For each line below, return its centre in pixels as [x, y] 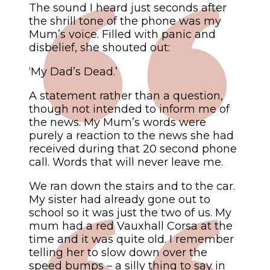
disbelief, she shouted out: [99, 48]
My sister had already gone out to [120, 200]
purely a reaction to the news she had [131, 136]
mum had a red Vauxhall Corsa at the [131, 226]
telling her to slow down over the [118, 253]
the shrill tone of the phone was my [125, 21]
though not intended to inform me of [129, 109]
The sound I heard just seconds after [128, 8]
